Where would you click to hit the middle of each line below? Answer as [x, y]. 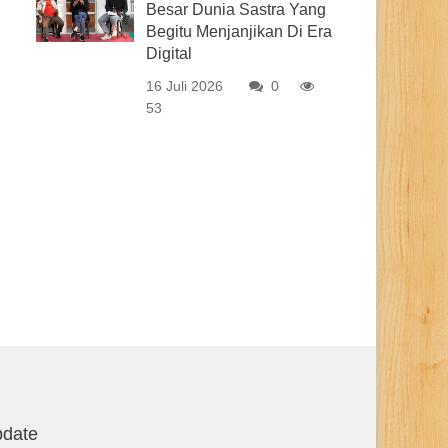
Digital [169, 53]
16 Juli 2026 [185, 86]
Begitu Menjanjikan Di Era [239, 31]
